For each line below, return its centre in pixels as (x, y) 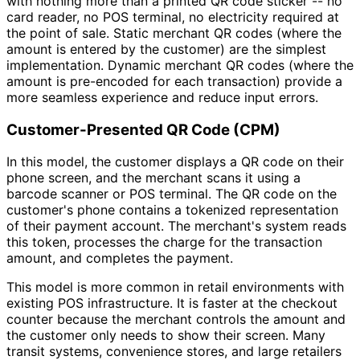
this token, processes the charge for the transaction (164, 242)
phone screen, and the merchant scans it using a (153, 178)
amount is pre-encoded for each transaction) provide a (174, 81)
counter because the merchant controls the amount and (176, 319)
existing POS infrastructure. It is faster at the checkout (172, 303)
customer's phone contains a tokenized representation (172, 210)
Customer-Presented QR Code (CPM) (143, 129)
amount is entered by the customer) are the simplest (166, 49)
